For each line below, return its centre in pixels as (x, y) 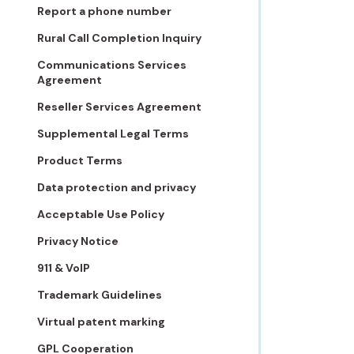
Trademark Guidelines (100, 295)
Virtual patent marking (101, 322)
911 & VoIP (64, 268)
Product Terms (80, 160)
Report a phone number (104, 11)
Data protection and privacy (117, 187)
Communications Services (112, 65)
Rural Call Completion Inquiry (119, 38)
